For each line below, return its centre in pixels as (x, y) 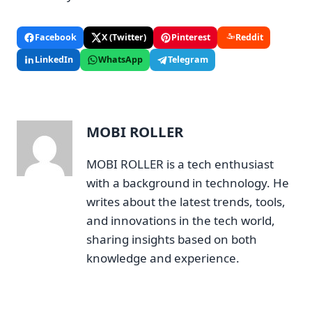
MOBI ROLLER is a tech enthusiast (180, 164)
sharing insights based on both (172, 239)
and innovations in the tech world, (181, 220)
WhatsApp (120, 60)
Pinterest (191, 38)
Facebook (56, 38)
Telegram (188, 60)
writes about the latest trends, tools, (186, 201)
